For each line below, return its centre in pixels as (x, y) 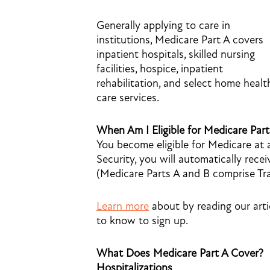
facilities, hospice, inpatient (160, 69)
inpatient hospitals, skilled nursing (176, 54)
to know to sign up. (142, 221)
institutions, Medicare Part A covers (180, 40)
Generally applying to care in (163, 25)
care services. (128, 98)
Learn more (123, 206)
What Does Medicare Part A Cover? (180, 253)
